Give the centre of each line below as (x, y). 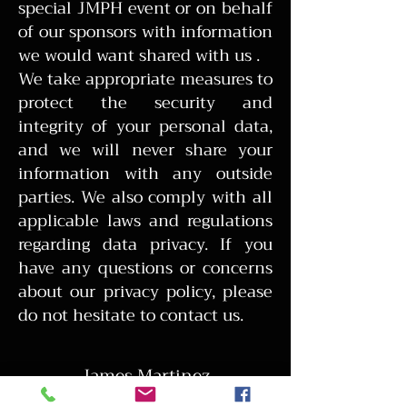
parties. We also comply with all (145, 197)
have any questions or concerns (145, 268)
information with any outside (145, 174)
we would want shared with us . (139, 55)
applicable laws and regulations (145, 221)
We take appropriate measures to (145, 79)
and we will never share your (145, 150)
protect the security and (145, 103)
